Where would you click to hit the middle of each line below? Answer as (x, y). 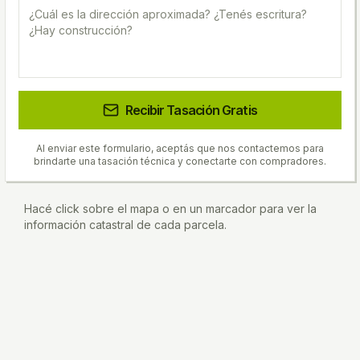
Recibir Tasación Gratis (191, 110)
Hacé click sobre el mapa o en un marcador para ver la (170, 209)
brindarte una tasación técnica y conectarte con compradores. (180, 161)
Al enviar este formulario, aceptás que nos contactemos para (180, 148)
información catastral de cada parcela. (125, 225)
